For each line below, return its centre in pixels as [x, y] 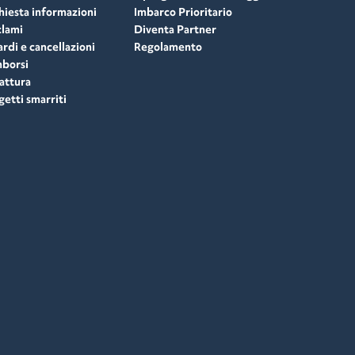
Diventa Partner [176, 29]
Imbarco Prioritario [183, 12]
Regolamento [168, 47]
